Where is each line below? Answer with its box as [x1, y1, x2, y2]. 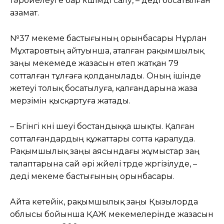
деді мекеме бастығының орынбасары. [10, 171, 174, 181]
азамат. [10, 7, 39, 17]
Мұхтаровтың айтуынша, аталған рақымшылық [10, 45, 204, 55]
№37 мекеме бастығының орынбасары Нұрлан [10, 33, 207, 43]
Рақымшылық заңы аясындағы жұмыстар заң [10, 146, 199, 156]
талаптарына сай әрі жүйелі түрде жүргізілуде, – [10, 158, 197, 168]
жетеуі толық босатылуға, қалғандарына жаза [10, 83, 197, 93]
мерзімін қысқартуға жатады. [10, 95, 130, 105]
